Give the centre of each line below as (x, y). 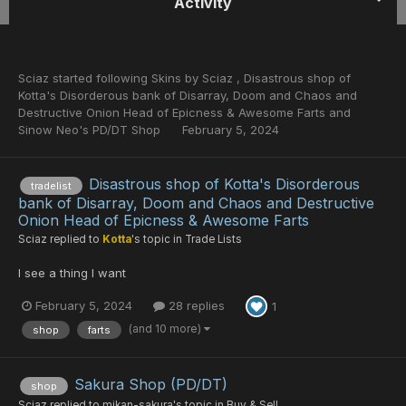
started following (100, 78)
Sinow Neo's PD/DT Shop (91, 130)
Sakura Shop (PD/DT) (151, 384)
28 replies (195, 306)
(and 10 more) (166, 328)
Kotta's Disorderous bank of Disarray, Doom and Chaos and (188, 95)
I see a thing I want (72, 272)
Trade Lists (213, 239)
